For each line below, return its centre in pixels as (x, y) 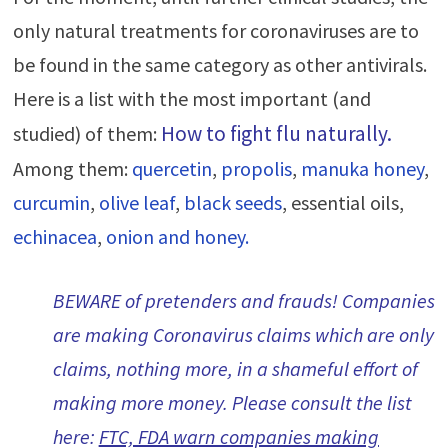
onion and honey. (177, 237)
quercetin (171, 169)
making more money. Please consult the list (232, 403)
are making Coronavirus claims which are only (243, 335)
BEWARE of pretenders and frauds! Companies (243, 301)
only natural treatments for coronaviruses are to (215, 31)
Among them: (72, 169)
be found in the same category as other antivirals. (219, 65)
